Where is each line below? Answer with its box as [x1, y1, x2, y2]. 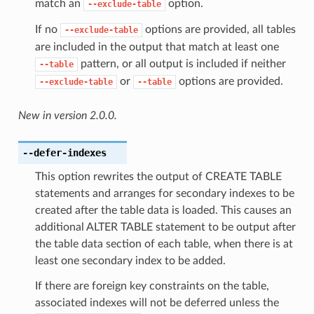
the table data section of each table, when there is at [34, 238, 293, 250]
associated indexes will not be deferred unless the [34, 296, 279, 308]
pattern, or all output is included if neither [77, 57, 286, 69]
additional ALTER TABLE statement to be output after [34, 221, 296, 233]
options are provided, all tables [142, 23, 296, 35]
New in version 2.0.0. [18, 109, 117, 121]
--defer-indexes [22, 146, 107, 158]
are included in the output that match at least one [34, 41, 279, 53]
